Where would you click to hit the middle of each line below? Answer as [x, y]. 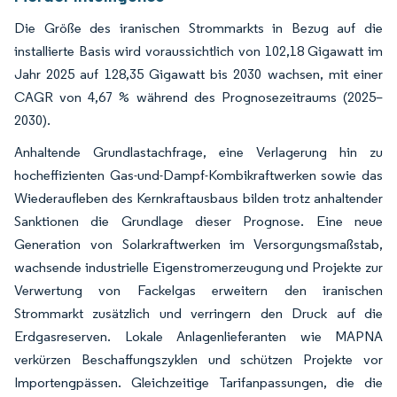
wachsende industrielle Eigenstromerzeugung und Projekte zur [198, 267]
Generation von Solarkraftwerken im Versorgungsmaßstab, [198, 244]
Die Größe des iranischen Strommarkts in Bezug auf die [198, 28]
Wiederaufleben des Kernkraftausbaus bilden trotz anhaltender [198, 198]
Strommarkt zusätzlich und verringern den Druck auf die [198, 313]
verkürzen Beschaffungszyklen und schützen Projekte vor [198, 359]
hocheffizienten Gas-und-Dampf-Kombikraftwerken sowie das [198, 175]
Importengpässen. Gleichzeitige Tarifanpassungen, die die [198, 382]
